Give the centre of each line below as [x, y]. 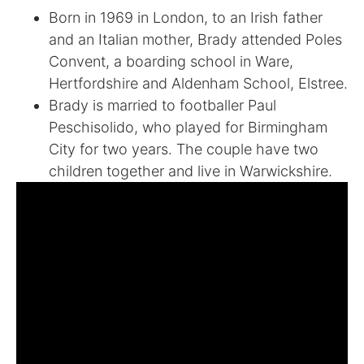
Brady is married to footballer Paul [162, 105]
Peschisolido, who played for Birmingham [188, 127]
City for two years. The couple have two [184, 149]
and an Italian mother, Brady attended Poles [195, 39]
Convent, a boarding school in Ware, [171, 61]
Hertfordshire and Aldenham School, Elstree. [198, 83]
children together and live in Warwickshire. [191, 171]
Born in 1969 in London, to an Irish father [186, 17]
